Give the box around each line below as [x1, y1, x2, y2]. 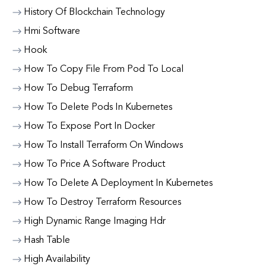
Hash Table [24, 236, 70, 245]
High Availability [24, 255, 90, 264]
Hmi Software [24, 27, 80, 36]
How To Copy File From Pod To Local [24, 65, 183, 74]
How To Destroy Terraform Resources [24, 198, 181, 207]
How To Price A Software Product [24, 160, 165, 169]
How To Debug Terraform [24, 84, 133, 93]
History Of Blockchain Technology [24, 8, 165, 17]
